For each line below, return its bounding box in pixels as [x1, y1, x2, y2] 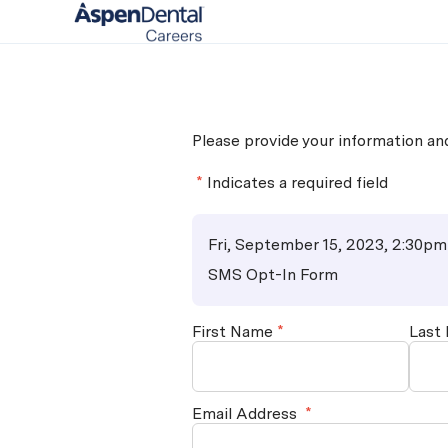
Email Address [192, 404, 297, 424]
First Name [192, 322, 273, 342]
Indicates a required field [207, 173, 388, 193]
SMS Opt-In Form [208, 265, 338, 285]
